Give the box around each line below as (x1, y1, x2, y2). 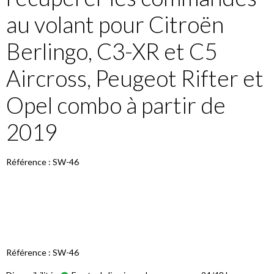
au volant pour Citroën (6, 10, 224, 38)
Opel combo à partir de (6, 91, 226, 119)
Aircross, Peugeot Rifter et (6, 64, 264, 92)
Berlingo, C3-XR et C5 (6, 37, 217, 65)
